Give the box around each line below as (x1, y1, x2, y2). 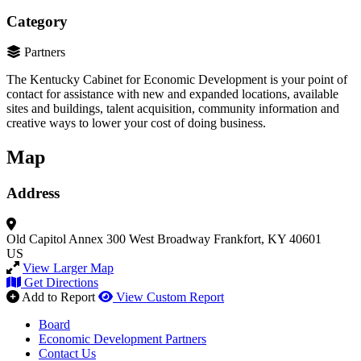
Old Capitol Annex (6, 231, 103, 246)
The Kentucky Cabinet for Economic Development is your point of (6, 73, 347, 87)
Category (6, 12, 68, 30)
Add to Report (22, 289, 95, 304)
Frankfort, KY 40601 (214, 231, 322, 246)
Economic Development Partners (39, 331, 206, 346)
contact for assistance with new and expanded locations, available (6, 87, 338, 102)
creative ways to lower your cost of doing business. (6, 116, 266, 131)
